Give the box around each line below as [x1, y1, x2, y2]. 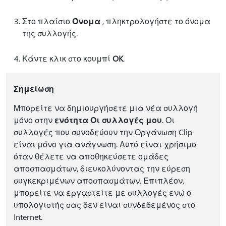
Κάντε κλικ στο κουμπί [22, 53, 112, 64]
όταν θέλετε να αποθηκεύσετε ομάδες [13, 151, 168, 161]
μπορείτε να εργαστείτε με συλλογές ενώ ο [13, 187, 191, 198]
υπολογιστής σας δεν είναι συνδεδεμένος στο [13, 199, 195, 210]
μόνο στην [13, 115, 54, 125]
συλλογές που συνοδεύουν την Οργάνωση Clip [13, 127, 192, 137]
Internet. [13, 211, 42, 222]
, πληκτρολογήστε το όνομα [100, 16, 210, 26]
